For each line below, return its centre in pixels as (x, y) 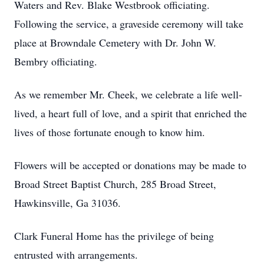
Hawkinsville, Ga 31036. (67, 203)
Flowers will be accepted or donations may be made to (130, 165)
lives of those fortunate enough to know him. (110, 132)
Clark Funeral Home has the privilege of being (114, 236)
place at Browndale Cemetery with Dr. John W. (115, 42)
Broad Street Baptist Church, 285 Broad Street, (115, 184)
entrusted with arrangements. (78, 255)
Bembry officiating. (57, 61)
